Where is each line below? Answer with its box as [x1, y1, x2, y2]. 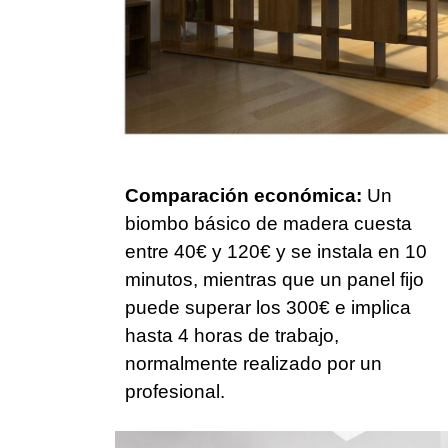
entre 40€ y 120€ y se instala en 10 [125, 240, 427, 262]
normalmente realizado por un [125, 352, 382, 374]
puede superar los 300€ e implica [125, 296, 411, 318]
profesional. [125, 380, 225, 402]
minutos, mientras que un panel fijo [125, 268, 424, 290]
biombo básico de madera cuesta [125, 212, 412, 234]
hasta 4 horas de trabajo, [125, 324, 339, 346]
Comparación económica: [125, 184, 362, 206]
